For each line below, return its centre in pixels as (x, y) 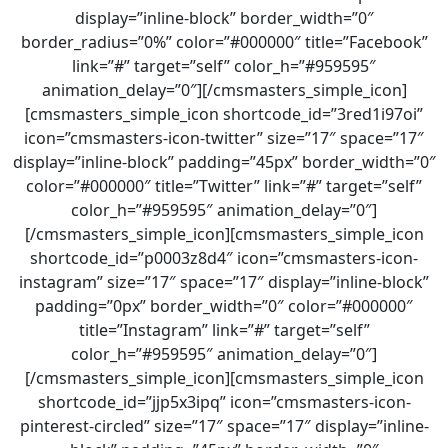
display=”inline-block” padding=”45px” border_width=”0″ (224, 162)
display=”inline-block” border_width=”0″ (224, 18)
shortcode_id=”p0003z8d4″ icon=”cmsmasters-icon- (224, 258)
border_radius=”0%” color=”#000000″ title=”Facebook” (224, 42)
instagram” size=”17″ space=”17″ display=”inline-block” (224, 282)
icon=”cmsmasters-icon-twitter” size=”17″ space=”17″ (224, 138)
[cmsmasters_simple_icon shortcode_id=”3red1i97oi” (224, 114)
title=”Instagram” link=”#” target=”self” (224, 330)
